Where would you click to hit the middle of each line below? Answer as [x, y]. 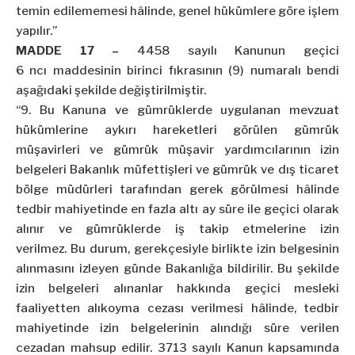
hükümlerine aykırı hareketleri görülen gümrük [177, 130]
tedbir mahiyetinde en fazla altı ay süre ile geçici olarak [177, 210]
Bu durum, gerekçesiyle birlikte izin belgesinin [205, 249]
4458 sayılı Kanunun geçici [229, 51]
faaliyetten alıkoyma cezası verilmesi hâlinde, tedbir [177, 309]
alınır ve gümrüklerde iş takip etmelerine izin [177, 229]
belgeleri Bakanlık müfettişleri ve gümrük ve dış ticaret [177, 170]
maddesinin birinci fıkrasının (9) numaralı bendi [193, 71]
